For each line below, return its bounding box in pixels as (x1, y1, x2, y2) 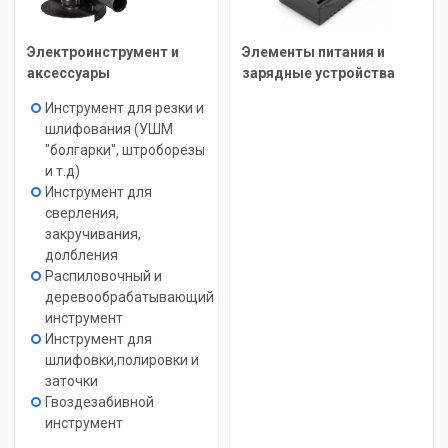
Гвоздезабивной (45, 394, 154, 410)
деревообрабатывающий (45, 289, 214, 305)
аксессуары (27, 65, 110, 81)
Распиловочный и (45, 268, 162, 284)
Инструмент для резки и (45, 100, 204, 116)
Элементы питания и (242, 44, 385, 60)
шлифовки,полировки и (45, 352, 199, 368)
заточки (45, 373, 98, 389)
